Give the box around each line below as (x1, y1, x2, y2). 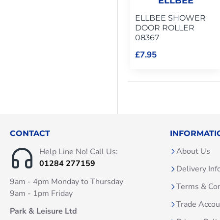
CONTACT (10, 129, 50, 138)
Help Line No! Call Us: (39, 146, 118, 158)
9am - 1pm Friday (10, 188, 73, 199)
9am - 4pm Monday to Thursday (10, 176, 123, 188)
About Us (176, 146, 210, 157)
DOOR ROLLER (135, 23, 194, 33)
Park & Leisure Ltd (10, 206, 77, 217)
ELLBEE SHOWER (135, 13, 206, 23)
